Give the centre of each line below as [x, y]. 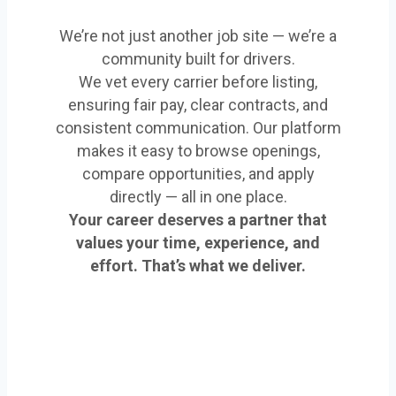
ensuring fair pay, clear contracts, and [198, 105]
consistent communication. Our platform [198, 128]
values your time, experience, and [198, 243]
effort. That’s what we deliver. [198, 266]
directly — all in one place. [198, 197]
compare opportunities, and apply [198, 174]
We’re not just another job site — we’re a [198, 36]
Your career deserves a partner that [198, 220]
